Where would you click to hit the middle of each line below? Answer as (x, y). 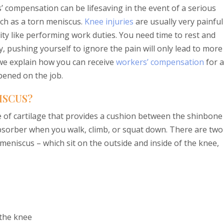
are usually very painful (178, 21)
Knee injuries (109, 21)
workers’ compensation (160, 62)
